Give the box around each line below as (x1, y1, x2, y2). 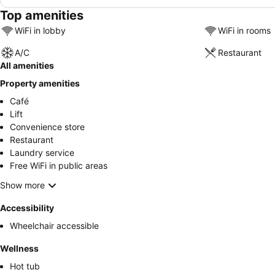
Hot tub (10, 260, 40, 271)
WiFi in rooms (217, 25, 271, 36)
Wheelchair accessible (10, 220, 99, 231)
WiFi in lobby (15, 25, 66, 36)
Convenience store (10, 121, 85, 132)
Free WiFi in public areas (10, 160, 107, 171)
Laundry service (10, 147, 74, 158)
